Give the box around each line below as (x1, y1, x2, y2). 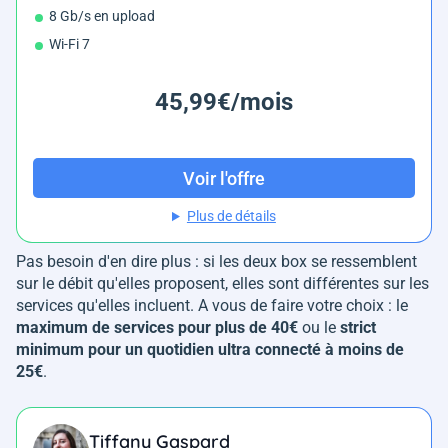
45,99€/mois (155, 88, 293, 117)
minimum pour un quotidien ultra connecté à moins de (16, 340, 404, 360)
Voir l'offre (183, 167, 265, 189)
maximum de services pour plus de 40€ (16, 318, 298, 338)
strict (340, 318, 376, 338)
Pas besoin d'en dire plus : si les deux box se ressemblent (16, 252, 417, 272)
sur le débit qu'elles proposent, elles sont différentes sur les (16, 274, 429, 294)
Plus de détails (186, 208, 276, 225)
